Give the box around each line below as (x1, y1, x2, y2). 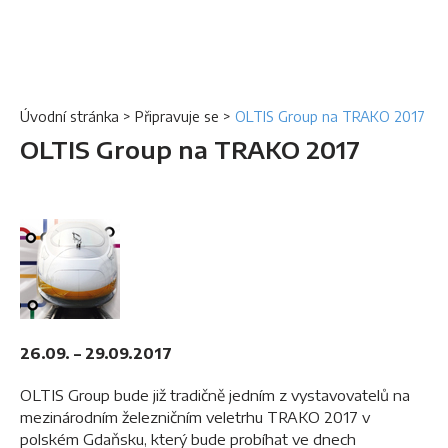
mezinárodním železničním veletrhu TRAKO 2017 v (20, 408, 370, 426)
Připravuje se (135, 108, 219, 125)
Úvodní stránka (20, 108, 119, 125)
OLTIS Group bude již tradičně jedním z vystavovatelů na (20, 386, 410, 404)
